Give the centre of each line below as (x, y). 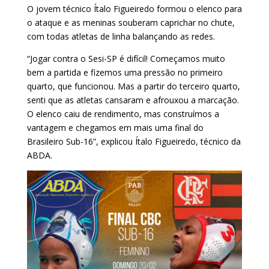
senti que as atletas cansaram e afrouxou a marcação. (133, 100)
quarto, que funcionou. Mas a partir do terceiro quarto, (133, 86)
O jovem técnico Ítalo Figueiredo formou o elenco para (134, 8)
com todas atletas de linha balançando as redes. (122, 36)
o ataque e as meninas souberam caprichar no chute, (131, 22)
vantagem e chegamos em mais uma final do (115, 127)
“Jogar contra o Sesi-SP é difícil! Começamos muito (126, 58)
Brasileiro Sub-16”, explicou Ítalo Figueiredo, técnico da (134, 141)
